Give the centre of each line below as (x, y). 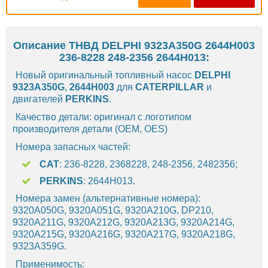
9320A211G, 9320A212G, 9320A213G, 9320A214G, (124, 222)
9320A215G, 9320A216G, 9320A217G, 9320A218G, (124, 234)
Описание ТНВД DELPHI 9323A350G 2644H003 (134, 45)
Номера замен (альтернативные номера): (108, 198)
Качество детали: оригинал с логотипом (103, 117)
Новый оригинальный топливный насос (105, 75)
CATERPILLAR (171, 87)
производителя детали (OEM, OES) (90, 129)
